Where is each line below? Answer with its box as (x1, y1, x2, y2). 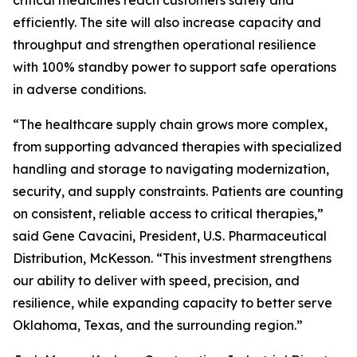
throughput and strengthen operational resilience (13, 37, 316, 53)
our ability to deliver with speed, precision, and (13, 273, 300, 289)
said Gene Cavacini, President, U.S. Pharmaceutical (13, 228, 327, 245)
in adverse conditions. (13, 81, 146, 98)
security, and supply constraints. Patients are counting (13, 183, 343, 200)
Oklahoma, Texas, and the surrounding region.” (13, 317, 303, 334)
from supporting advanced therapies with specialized (13, 139, 342, 155)
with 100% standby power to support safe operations (13, 59, 336, 76)
